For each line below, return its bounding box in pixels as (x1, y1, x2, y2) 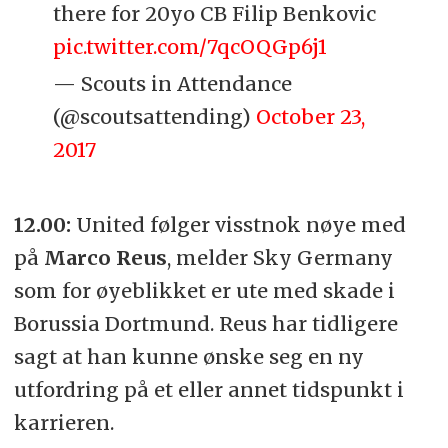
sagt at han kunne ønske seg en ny (13, 343, 364, 369)
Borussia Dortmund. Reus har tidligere (13, 310, 398, 336)
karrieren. (13, 409, 114, 435)
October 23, (256, 103, 366, 129)
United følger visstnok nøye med (70, 211, 406, 237)
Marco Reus (43, 244, 167, 270)
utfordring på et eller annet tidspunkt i (13, 376, 404, 402)
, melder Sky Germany (166, 244, 393, 270)
